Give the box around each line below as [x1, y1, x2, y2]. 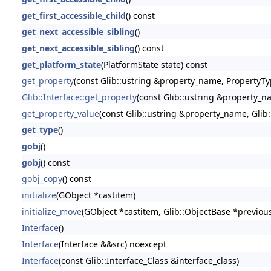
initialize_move [21, 205, 82, 217]
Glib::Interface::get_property [21, 91, 137, 103]
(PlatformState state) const [100, 58, 207, 70]
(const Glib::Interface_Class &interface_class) [58, 254, 239, 266]
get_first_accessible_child [21, 9, 126, 21]
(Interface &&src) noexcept [58, 238, 166, 250]
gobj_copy [21, 172, 62, 184]
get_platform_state [21, 58, 101, 70]
